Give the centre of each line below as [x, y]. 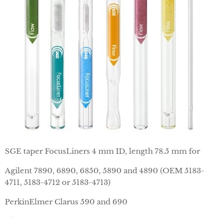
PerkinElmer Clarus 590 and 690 [66, 202]
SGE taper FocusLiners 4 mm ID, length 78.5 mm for [103, 151]
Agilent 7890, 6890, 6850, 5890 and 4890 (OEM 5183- [105, 171]
